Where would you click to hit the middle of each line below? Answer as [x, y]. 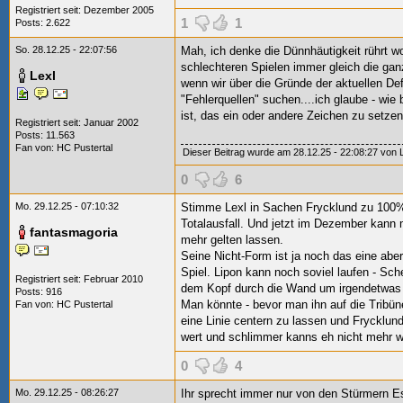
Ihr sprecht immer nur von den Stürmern [287, 394]
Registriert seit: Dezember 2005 [85, 10]
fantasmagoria [74, 232]
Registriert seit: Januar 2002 [77, 122]
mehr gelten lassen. [232, 240]
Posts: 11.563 [45, 135]
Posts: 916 [39, 291]
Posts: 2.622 [43, 22]
